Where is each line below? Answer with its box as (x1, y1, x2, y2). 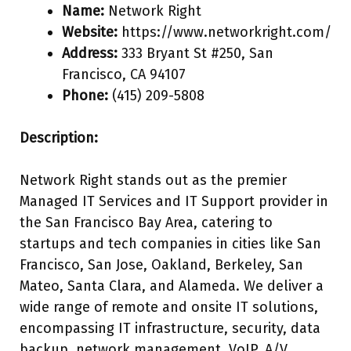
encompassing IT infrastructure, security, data (20, 320, 320, 337)
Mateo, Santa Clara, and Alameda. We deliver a (20, 277, 324, 295)
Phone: (62, 87, 108, 104)
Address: (62, 45, 118, 62)
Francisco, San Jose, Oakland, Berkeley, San (20, 256, 303, 273)
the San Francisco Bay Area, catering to (20, 214, 273, 231)
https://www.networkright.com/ (118, 24, 331, 41)
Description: (20, 129, 98, 147)
